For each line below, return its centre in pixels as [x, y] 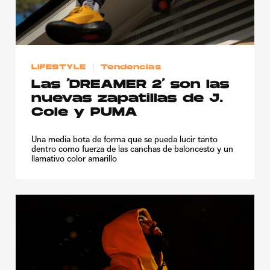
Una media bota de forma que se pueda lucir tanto [124, 139]
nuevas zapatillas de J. [127, 99]
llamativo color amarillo [74, 158]
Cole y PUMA [84, 112]
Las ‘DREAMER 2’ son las [130, 85]
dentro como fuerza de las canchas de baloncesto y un [132, 149]
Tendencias [131, 67]
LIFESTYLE [58, 67]
